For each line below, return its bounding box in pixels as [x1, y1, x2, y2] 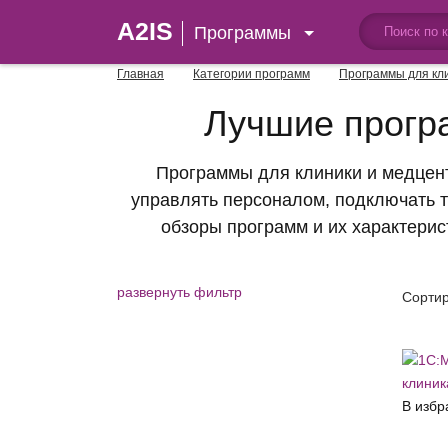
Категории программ [193, 67, 310, 81]
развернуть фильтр [117, 284, 242, 300]
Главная [117, 67, 164, 81]
